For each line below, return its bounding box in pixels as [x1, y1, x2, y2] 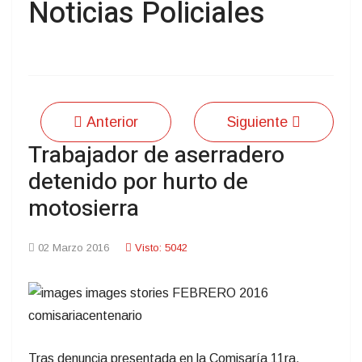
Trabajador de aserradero [28, 139, 284, 173]
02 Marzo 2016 [38, 242, 109, 255]
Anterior [86, 114, 138, 131]
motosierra [28, 192, 139, 226]
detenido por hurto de [28, 166, 248, 200]
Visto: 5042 [135, 242, 187, 255]
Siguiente [227, 114, 288, 131]
